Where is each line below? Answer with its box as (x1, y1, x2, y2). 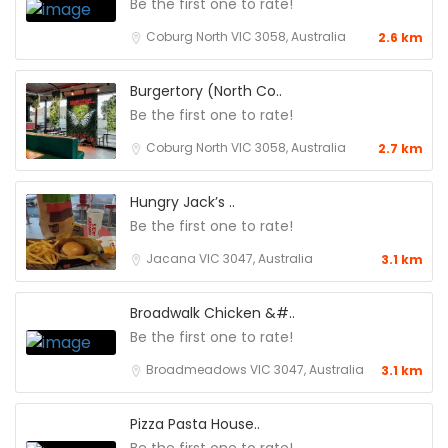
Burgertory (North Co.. (130, 81, 282, 102)
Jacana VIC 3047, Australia (146, 250, 313, 268)
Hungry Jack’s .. (130, 192, 235, 213)
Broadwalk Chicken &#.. (130, 303, 295, 324)
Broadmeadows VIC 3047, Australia (146, 361, 364, 379)
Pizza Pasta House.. (130, 414, 260, 435)
